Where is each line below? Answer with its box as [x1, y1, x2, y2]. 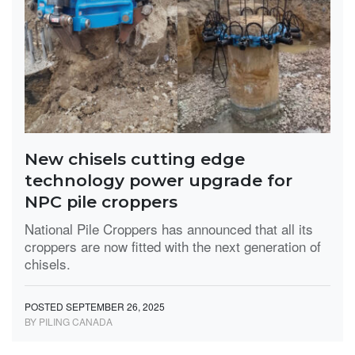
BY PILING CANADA [25, 314, 113, 328]
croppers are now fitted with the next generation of [25, 235, 321, 256]
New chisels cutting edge [25, 148, 245, 169]
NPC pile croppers [25, 191, 177, 212]
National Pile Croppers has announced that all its [25, 218, 313, 239]
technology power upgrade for [25, 170, 292, 190]
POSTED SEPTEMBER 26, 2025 [25, 299, 165, 313]
